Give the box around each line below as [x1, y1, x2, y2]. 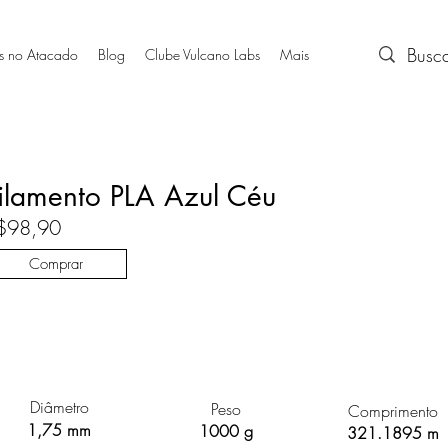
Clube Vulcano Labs [145, 45, 261, 64]
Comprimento [348, 399, 438, 422]
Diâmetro [30, 395, 89, 418]
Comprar [29, 253, 83, 274]
